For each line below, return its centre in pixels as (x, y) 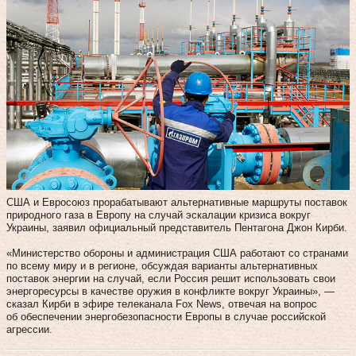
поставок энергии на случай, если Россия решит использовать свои (171, 278)
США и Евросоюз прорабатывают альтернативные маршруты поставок (177, 202)
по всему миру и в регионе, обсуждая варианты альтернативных (162, 265)
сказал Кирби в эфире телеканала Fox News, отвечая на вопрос (162, 304)
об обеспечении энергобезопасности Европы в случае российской (166, 316)
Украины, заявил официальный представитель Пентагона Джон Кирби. (177, 227)
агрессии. (29, 329)
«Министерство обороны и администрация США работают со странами (177, 253)
